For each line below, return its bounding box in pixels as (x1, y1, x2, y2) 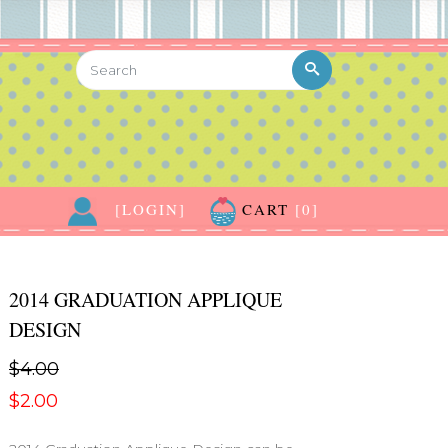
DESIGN (9, 316, 81, 344)
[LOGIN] (115, 199, 187, 219)
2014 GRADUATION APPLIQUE (9, 286, 282, 314)
